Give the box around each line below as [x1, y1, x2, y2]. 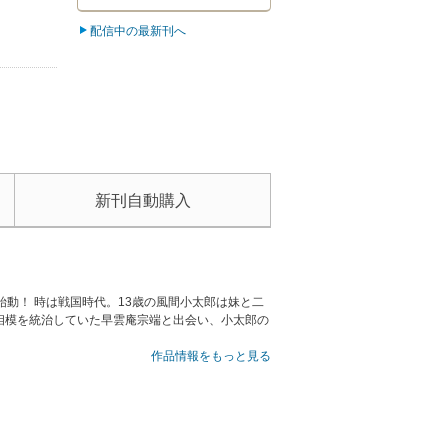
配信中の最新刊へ [90, 24, 186, 38]
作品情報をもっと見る [151, 349, 271, 364]
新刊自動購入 [94, 192, 191, 210]
